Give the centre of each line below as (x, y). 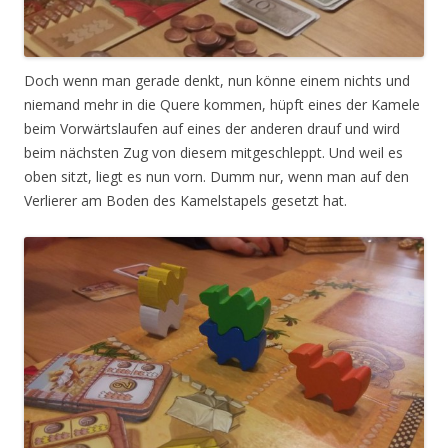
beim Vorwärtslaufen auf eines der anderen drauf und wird (212, 128)
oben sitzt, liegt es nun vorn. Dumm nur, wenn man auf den (216, 176)
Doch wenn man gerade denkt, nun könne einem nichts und (217, 80)
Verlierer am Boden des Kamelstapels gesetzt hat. (185, 200)
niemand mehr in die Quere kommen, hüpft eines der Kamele (222, 104)
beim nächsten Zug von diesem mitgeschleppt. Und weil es (213, 152)
